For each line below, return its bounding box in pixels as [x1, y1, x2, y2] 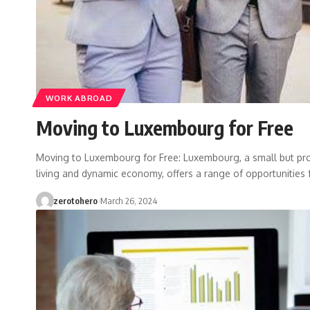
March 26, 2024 [100, 195, 157, 207]
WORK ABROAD [45, 93, 113, 104]
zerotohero [53, 195, 98, 207]
